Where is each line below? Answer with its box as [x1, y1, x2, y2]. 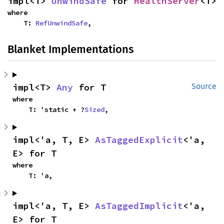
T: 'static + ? [28, 105, 84, 114]
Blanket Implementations [7, 42, 133, 56]
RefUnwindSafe [35, 18, 87, 27]
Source [191, 81, 216, 91]
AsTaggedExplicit [95, 134, 183, 145]
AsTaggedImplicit [95, 200, 183, 211]
